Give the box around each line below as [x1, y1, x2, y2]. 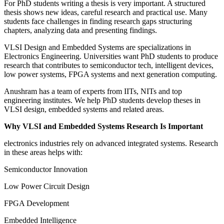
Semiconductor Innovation [4, 165, 87, 174]
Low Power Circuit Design [4, 182, 89, 191]
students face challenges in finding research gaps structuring [4, 17, 192, 26]
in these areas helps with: [4, 148, 82, 157]
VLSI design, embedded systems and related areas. [4, 105, 164, 114]
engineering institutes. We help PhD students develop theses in [4, 96, 200, 105]
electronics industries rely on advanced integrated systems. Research [4, 139, 218, 148]
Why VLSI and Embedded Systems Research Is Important [4, 122, 203, 131]
